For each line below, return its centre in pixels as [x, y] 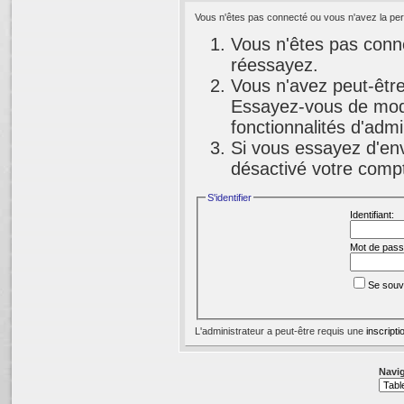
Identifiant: [372, 214]
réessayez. [274, 65]
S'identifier [229, 197]
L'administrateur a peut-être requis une [280, 331]
